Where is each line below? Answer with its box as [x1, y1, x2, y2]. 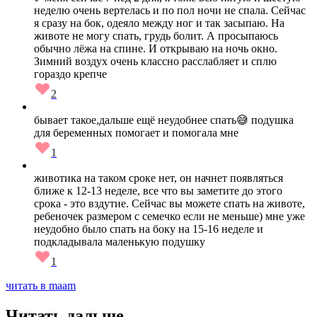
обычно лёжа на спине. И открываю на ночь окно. [34, 42, 277, 55]
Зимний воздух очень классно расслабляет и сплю [34, 55, 277, 68]
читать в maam [6, 279, 76, 292]
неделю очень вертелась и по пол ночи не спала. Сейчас [34, 4, 306, 17]
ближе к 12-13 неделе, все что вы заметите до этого [34, 185, 282, 197]
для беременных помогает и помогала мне [34, 127, 238, 139]
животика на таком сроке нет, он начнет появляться [34, 172, 283, 185]
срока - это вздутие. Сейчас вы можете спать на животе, [34, 197, 305, 210]
